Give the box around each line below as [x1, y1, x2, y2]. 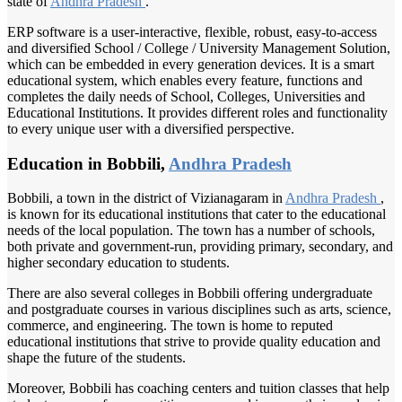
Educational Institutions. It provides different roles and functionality [7, 104, 388, 120]
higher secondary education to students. [7, 255, 230, 271]
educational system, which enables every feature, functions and [7, 72, 363, 88]
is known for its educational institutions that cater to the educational [7, 206, 386, 223]
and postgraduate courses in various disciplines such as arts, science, [7, 301, 391, 318]
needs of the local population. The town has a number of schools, [7, 223, 375, 239]
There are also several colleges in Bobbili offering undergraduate [7, 285, 372, 301]
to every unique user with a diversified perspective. [7, 120, 294, 136]
